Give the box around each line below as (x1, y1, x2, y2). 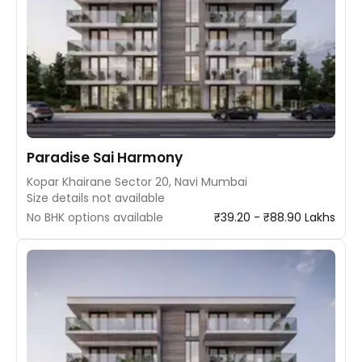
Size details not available (27, 189, 165, 206)
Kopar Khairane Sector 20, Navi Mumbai (27, 173, 247, 190)
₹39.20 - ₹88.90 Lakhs (214, 208, 335, 225)
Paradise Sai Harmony (27, 147, 183, 167)
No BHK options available (27, 208, 163, 225)
